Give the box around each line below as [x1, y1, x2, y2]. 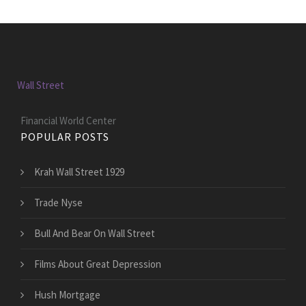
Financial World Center [20, 114, 116, 128]
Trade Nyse [34, 196, 83, 210]
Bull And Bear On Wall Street [34, 227, 155, 240]
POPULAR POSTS [20, 130, 109, 144]
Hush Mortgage [34, 288, 100, 302]
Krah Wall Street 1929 [34, 165, 124, 179]
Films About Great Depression [34, 258, 161, 271]
